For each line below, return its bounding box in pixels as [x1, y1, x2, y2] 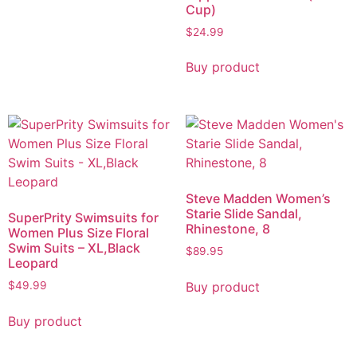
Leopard [8, 255, 58, 272]
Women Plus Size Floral [8, 225, 149, 241]
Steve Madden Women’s [185, 190, 331, 207]
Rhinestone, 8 [185, 221, 270, 237]
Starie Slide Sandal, [185, 206, 302, 222]
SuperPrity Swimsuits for [8, 210, 159, 226]
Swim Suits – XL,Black [8, 240, 140, 257]
